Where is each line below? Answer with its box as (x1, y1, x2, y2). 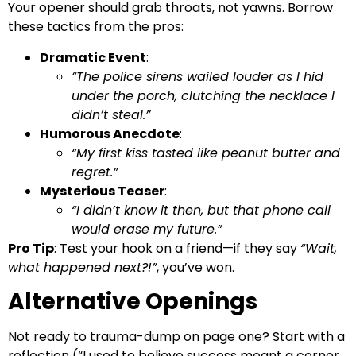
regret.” (72, 162, 118, 181)
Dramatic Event (40, 48, 146, 67)
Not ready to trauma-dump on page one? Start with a (8, 327, 345, 346)
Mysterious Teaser (40, 181, 164, 200)
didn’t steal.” (72, 105, 150, 124)
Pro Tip (8, 238, 54, 257)
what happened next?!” (8, 257, 157, 277)
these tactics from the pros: (8, 17, 184, 37)
